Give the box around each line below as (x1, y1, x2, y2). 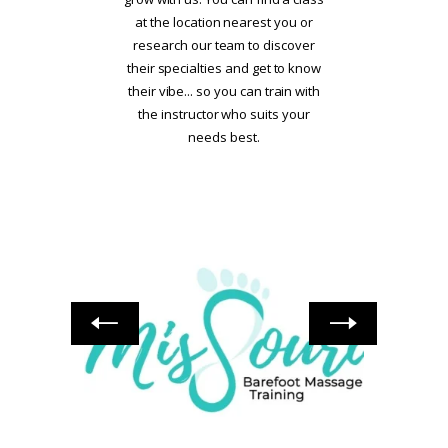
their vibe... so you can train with (127, 81, 321, 100)
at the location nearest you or (135, 12, 313, 31)
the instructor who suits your (138, 104, 310, 123)
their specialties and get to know (126, 58, 322, 77)
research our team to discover (133, 35, 315, 54)
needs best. (188, 127, 260, 146)
